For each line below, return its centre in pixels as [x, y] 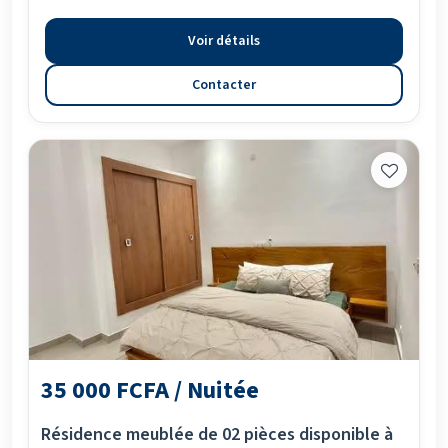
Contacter [224, 85]
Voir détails [224, 41]
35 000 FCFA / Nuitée [150, 390]
